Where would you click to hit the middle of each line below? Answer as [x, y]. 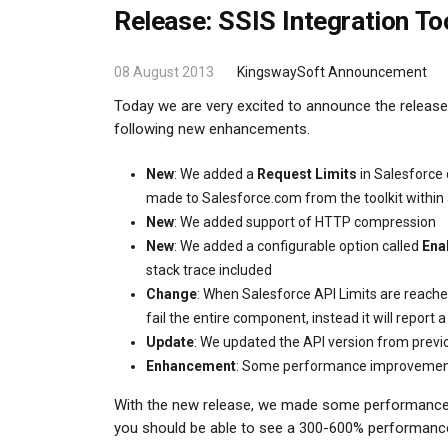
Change [171, 293]
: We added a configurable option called [298, 245]
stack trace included [209, 269]
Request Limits [307, 173]
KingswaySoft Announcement [332, 71]
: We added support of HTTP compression [305, 221]
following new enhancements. [212, 128]
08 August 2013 [164, 71]
